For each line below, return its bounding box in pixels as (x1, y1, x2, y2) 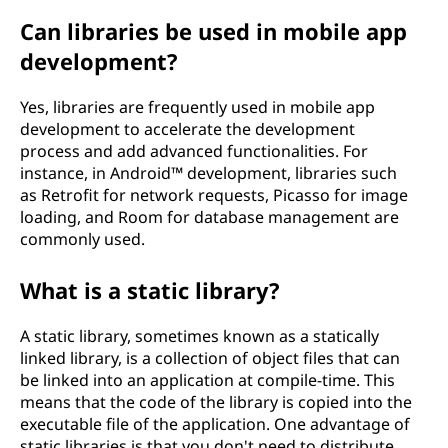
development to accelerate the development (20, 118, 355, 140)
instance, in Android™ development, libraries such (20, 162, 397, 184)
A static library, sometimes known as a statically (20, 325, 379, 347)
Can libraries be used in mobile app (20, 16, 407, 46)
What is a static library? (20, 275, 280, 305)
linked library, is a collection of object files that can (20, 347, 400, 369)
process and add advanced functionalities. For (20, 140, 368, 162)
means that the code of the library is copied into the (20, 391, 412, 413)
